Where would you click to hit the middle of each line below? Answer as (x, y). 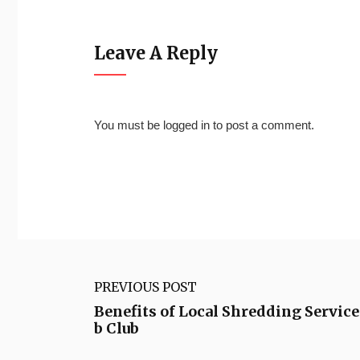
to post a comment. (262, 125)
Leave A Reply (156, 53)
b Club (117, 328)
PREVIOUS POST (145, 286)
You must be (129, 125)
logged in (186, 125)
